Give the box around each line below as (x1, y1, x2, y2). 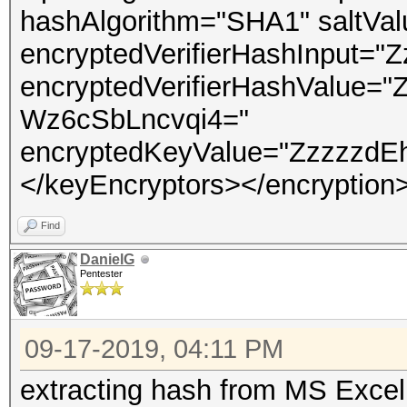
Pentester (80, 268, 123, 279)
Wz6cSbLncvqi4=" (20, 104, 249, 135)
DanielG (80, 252, 134, 267)
